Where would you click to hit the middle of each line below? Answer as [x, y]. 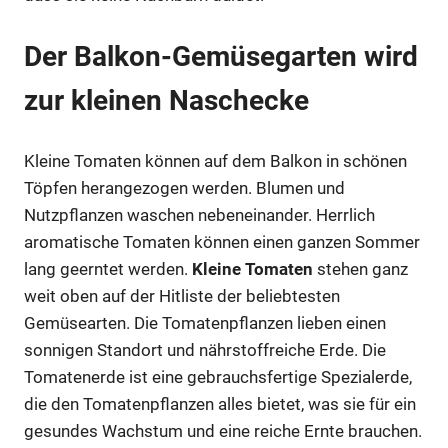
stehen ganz [360, 269]
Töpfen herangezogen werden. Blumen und [184, 188]
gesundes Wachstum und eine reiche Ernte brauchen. [223, 431]
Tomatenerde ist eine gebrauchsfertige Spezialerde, [218, 377]
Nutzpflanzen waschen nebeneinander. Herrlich [199, 215]
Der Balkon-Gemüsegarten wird [221, 56]
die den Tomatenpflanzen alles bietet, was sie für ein [220, 404]
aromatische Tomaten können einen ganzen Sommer [222, 242]
